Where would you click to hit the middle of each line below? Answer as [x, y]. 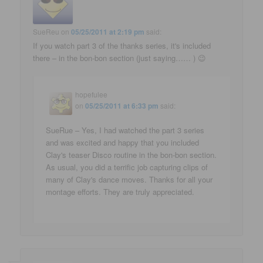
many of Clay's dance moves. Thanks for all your [129, 180]
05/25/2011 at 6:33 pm [122, 106]
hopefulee [92, 95]
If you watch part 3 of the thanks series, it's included [122, 46]
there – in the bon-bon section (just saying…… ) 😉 [120, 58]
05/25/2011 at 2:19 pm [108, 32]
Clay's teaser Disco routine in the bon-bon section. [131, 155]
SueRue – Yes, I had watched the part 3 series [125, 130]
